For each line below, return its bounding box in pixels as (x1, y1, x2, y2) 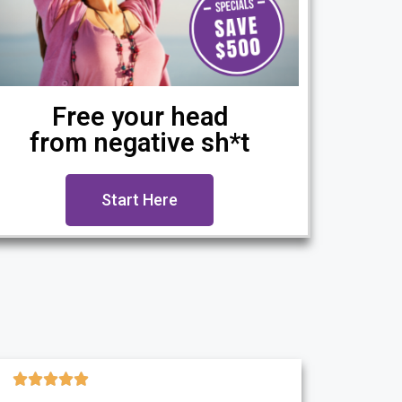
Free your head (51, 101, 228, 133)
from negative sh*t (30, 127, 250, 159)
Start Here (101, 190, 179, 210)
